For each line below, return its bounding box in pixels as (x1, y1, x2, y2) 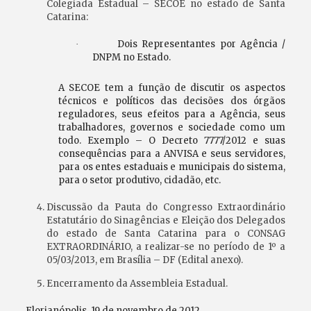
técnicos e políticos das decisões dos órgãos (58, 95, 286, 107)
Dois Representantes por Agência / (117, 38, 286, 50)
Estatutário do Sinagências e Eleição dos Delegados (46, 215, 286, 226)
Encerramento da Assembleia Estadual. (46, 278, 228, 289)
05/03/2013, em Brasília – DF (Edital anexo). (46, 254, 243, 266)
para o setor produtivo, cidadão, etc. (58, 174, 221, 186)
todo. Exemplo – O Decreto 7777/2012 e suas (58, 135, 286, 146)
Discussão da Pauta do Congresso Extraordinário (46, 201, 286, 213)
